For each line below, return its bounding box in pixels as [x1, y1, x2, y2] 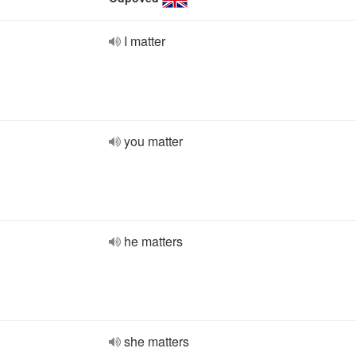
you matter [124, 132, 183, 150]
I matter [124, 32, 165, 50]
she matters [124, 332, 189, 350]
